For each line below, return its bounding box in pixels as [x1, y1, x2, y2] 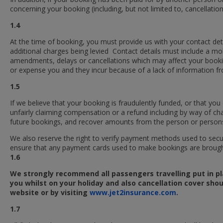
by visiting [50, 188, 90, 197]
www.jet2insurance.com [90, 188, 176, 197]
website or [10, 188, 50, 197]
